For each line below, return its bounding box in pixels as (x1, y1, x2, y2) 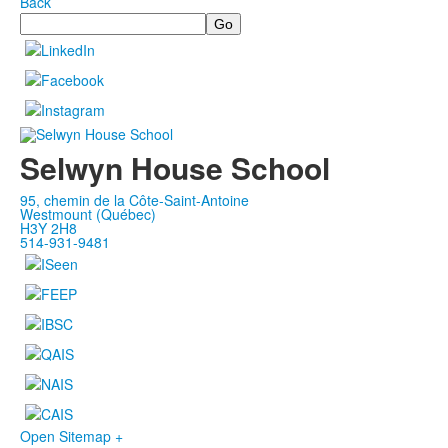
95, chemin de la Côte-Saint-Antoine (20, 189, 249, 210)
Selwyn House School (20, 145, 330, 189)
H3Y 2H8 (20, 217, 77, 238)
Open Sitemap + (20, 425, 123, 446)
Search (20, 10, 65, 31)
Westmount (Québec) (20, 203, 156, 224)
